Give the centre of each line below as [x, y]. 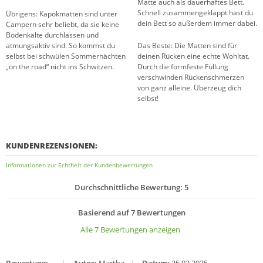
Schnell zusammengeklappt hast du [195, 13]
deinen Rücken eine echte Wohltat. [193, 56]
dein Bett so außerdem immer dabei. [197, 23]
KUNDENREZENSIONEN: [52, 146]
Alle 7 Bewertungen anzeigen [130, 230]
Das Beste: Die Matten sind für [187, 46]
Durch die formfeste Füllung [183, 67]
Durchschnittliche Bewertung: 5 [131, 188]
